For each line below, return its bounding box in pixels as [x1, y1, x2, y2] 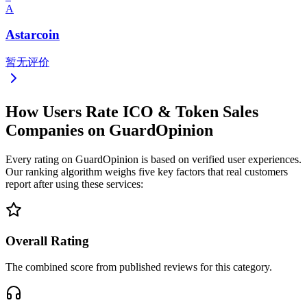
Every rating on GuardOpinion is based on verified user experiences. [5, 153, 302, 165]
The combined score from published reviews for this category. [5, 261, 272, 273]
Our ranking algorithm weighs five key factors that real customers [5, 165, 288, 177]
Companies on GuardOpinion [5, 121, 213, 140]
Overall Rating [5, 233, 89, 248]
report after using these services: [5, 177, 143, 190]
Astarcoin [5, 27, 60, 42]
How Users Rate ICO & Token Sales [5, 103, 258, 121]
